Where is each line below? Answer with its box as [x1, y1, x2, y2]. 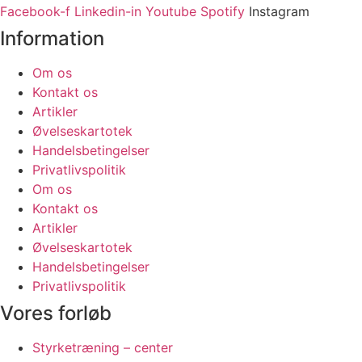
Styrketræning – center [32, 339, 173, 356]
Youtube [145, 2, 196, 19]
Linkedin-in [74, 2, 141, 19]
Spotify [200, 2, 245, 19]
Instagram [249, 2, 309, 19]
